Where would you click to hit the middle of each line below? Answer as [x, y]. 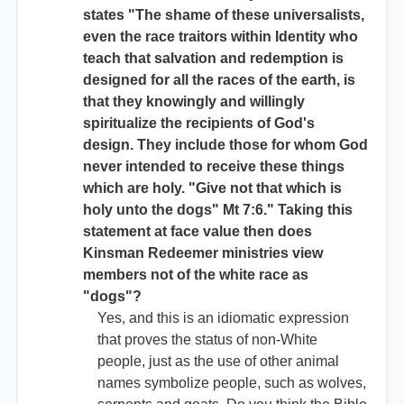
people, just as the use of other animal [218, 362]
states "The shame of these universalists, [224, 15]
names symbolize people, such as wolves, [232, 383]
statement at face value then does [197, 232]
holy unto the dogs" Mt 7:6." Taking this [218, 210]
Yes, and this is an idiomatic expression [223, 318]
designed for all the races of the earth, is [219, 80]
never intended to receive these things [214, 167]
